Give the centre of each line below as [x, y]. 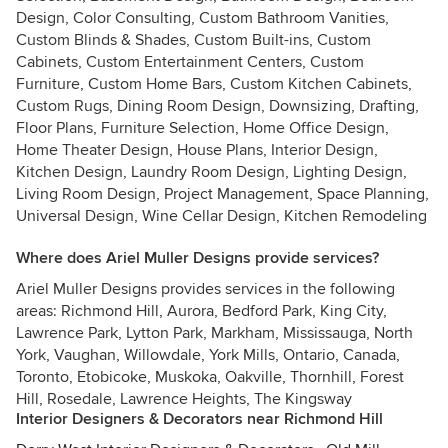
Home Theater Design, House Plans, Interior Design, [197, 150]
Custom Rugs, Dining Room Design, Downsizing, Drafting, [217, 106]
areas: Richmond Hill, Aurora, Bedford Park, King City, [201, 311]
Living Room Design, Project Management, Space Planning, [222, 194]
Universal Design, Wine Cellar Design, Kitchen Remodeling [221, 216]
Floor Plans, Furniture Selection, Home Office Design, [202, 128]
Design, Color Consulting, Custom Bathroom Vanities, [202, 18]
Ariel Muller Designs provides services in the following [205, 289]
